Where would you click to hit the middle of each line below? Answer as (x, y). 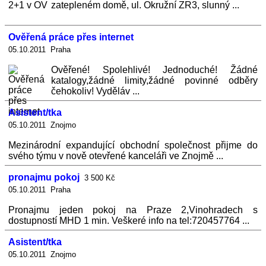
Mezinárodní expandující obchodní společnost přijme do (133, 145)
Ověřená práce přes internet (71, 37)
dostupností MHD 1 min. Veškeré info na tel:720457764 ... (129, 221)
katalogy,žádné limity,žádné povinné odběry (154, 80)
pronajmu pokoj (44, 177)
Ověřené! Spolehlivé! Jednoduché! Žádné (154, 70)
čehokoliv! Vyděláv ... (95, 91)
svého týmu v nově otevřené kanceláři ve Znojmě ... (116, 156)
